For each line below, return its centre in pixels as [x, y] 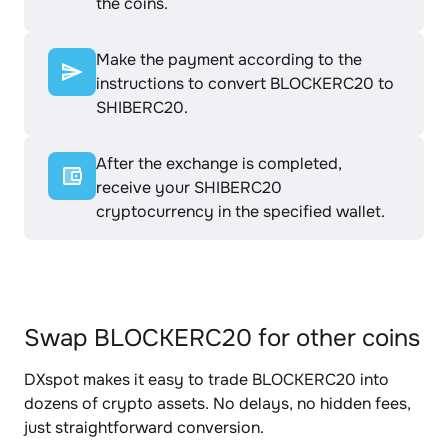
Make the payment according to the [229, 59]
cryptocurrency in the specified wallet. [240, 211]
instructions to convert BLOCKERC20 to [245, 83]
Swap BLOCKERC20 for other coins [222, 338]
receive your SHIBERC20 [189, 187]
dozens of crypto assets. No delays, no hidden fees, [217, 403]
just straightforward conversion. [144, 427]
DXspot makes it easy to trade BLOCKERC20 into [206, 379]
